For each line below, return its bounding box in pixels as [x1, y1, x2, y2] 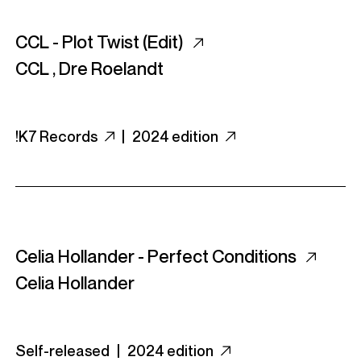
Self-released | [15, 342, 127, 359]
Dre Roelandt [59, 58, 164, 79]
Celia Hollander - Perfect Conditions [15, 246, 300, 267]
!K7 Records [15, 127, 100, 145]
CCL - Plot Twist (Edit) [15, 31, 187, 52]
